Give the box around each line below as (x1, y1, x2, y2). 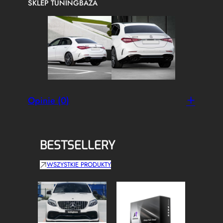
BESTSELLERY (40, 137, 115, 154)
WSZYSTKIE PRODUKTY (47, 160, 111, 170)
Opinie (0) (28, 94, 69, 108)
